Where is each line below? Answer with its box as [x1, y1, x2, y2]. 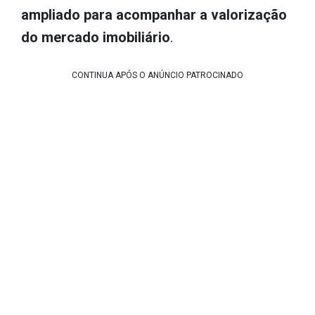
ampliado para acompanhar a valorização [21, 6, 287, 23]
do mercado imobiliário [21, 28, 170, 46]
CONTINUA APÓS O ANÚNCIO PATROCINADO [72, 70, 243, 80]
